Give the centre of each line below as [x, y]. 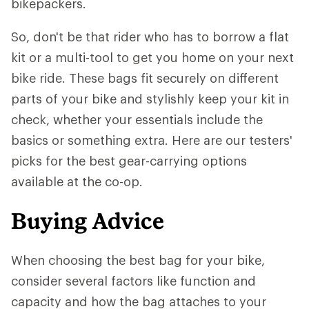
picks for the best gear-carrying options [129, 161]
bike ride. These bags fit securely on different [145, 78]
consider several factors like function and [133, 281]
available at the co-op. [77, 182]
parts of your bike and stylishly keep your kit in [150, 99]
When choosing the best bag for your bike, [138, 260]
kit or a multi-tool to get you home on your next [152, 58]
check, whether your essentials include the [137, 120]
